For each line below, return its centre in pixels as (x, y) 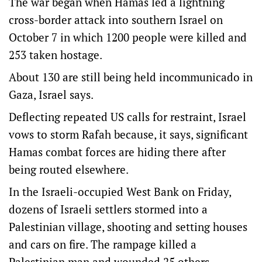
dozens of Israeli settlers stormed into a (108, 209)
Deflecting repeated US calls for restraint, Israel (127, 117)
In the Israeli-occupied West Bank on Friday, (120, 192)
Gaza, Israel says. (51, 94)
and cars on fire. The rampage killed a (103, 244)
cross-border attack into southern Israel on (116, 20)
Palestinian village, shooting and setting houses (128, 227)
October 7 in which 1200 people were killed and (128, 37)
